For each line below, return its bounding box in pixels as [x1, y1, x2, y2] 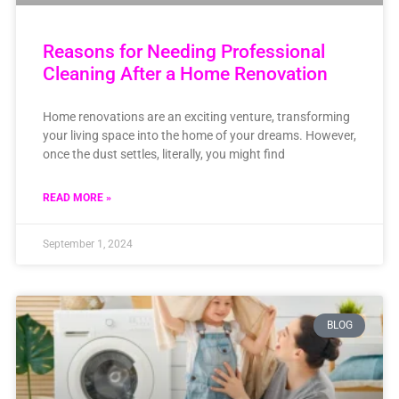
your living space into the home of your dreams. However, [42, 128, 356, 143]
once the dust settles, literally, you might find [42, 147, 285, 162]
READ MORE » [42, 191, 111, 205]
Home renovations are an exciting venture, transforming [42, 110, 350, 125]
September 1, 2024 [42, 238, 133, 251]
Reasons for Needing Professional [42, 41, 325, 63]
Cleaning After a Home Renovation [42, 63, 328, 85]
